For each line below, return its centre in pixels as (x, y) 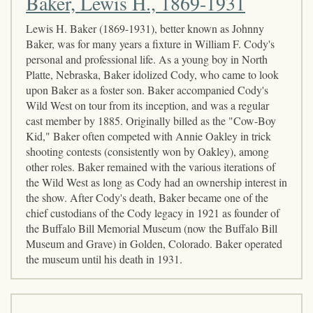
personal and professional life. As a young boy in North (147, 59)
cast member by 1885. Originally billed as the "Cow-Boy (151, 120)
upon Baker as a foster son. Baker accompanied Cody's (147, 89)
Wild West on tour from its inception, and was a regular (147, 105)
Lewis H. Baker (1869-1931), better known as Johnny (145, 28)
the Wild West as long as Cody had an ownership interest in (156, 182)
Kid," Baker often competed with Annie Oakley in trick (148, 136)
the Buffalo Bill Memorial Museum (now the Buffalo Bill (152, 228)
